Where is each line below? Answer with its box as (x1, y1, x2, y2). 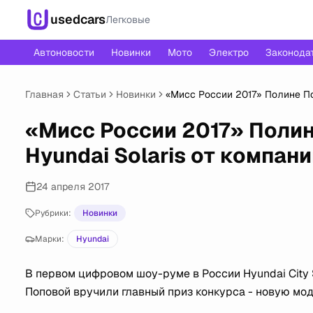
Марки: (35, 233, 64, 245)
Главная (25, 88, 64, 101)
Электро (209, 46, 249, 59)
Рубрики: (35, 208, 71, 219)
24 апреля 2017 (36, 180, 109, 193)
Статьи (73, 88, 106, 101)
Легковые (105, 13, 150, 26)
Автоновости (34, 46, 94, 59)
